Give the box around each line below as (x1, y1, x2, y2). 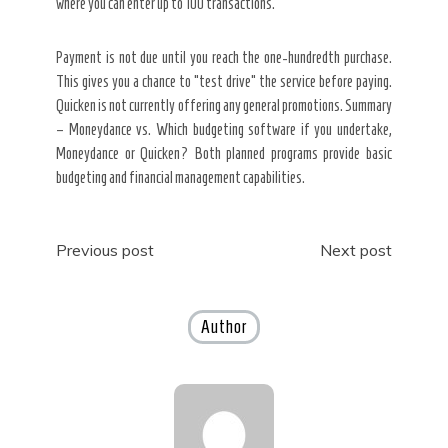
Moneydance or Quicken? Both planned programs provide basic (56, 144, 392, 162)
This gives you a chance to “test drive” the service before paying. (56, 72, 392, 90)
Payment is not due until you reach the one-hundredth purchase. (56, 48, 392, 66)
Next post (320, 239, 392, 260)
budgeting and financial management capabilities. (56, 168, 305, 186)
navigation (55, 275, 171, 312)
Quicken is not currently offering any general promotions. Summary (56, 96, 392, 114)
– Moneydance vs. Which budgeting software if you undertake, (56, 120, 392, 138)
